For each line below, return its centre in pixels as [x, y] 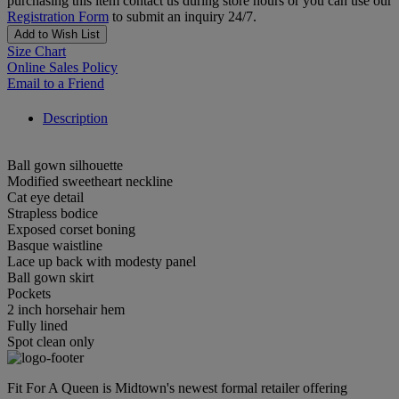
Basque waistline [55, 246]
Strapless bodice [53, 214]
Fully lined [37, 326]
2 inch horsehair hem [66, 310]
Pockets [29, 294]
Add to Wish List [57, 35]
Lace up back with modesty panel [102, 262]
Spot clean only [51, 342]
